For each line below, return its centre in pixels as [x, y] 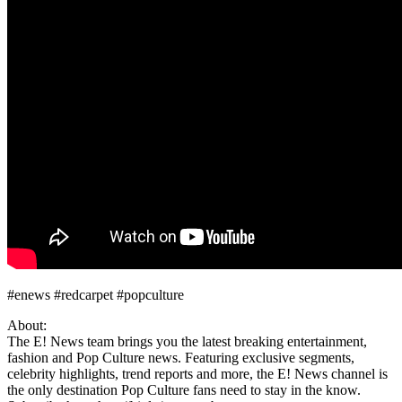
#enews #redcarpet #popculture [96, 294]
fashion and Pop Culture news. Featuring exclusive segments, [181, 357]
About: [27, 325]
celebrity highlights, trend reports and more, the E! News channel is [197, 373]
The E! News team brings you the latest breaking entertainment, [187, 341]
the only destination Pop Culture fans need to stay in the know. [184, 389]
